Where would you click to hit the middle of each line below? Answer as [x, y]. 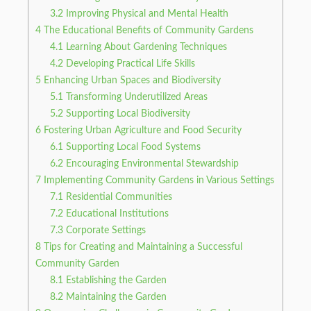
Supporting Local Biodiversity [127, 114]
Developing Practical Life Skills [129, 64]
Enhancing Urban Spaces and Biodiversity [131, 80]
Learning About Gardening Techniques [145, 47]
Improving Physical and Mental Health [146, 14]
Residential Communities [118, 197]
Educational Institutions [116, 213]
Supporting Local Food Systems [132, 147]
